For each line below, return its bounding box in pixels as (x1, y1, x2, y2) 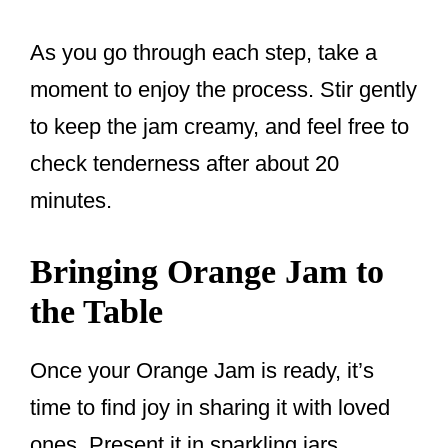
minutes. (30, 188, 112, 214)
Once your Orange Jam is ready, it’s (30, 358, 374, 384)
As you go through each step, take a (30, 40, 377, 66)
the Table (30, 293, 163, 331)
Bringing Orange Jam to (30, 253, 384, 291)
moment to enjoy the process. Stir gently (30, 77, 417, 103)
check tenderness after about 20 (30, 151, 339, 177)
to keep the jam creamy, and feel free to (30, 114, 409, 140)
